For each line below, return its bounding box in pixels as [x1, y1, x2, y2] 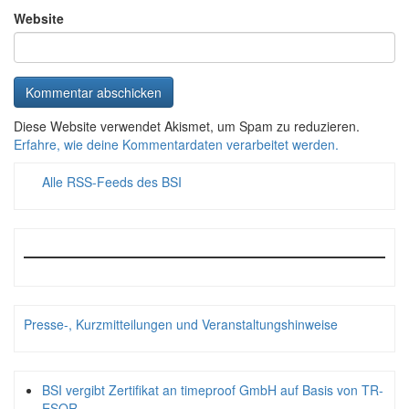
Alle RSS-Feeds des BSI [42, 173, 182, 192]
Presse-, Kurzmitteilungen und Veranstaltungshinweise [24, 315, 338, 334]
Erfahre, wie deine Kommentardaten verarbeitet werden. [14, 135, 339, 154]
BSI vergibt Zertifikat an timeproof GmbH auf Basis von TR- [42, 381, 383, 400]
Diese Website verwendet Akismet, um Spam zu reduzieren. [14, 117, 360, 136]
